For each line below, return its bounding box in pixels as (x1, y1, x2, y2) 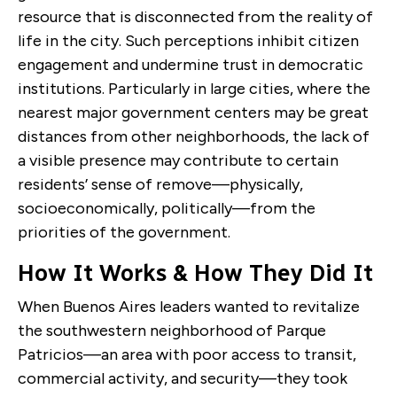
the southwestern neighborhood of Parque (18, 321, 326, 341)
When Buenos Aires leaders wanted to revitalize (18, 297, 360, 317)
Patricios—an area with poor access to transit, (18, 345, 356, 365)
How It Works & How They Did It (18, 259, 373, 288)
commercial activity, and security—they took (18, 369, 347, 389)
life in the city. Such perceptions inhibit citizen (18, 31, 359, 51)
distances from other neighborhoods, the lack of (18, 127, 370, 147)
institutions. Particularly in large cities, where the (18, 79, 370, 99)
